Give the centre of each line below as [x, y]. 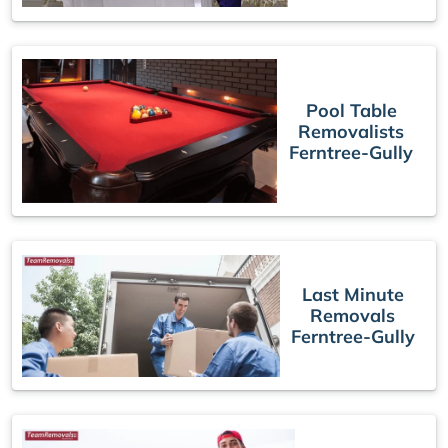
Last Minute [352, 295]
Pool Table [351, 110]
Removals [353, 316]
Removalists [351, 131]
